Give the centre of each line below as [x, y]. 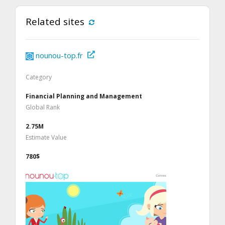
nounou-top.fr [59, 55]
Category [39, 77]
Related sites [55, 22]
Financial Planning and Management [84, 96]
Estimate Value [46, 138]
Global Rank [43, 107]
